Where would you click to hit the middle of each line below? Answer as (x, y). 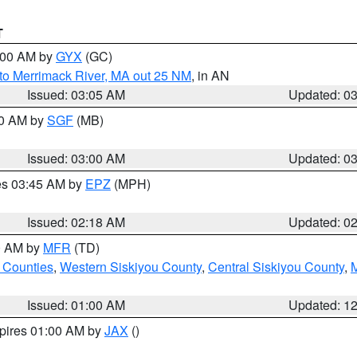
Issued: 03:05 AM (76, 94)
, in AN (210, 75)
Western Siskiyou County (131, 267)
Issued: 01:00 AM (76, 305)
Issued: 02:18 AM (76, 222)
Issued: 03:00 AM (76, 158)
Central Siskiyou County (276, 267)
